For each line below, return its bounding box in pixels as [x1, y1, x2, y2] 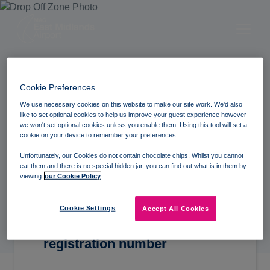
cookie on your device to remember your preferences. [20, 131, 178, 139]
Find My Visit [14, 111, 138, 137]
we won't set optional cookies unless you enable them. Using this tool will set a [20, 121, 248, 129]
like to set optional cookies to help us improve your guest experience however [20, 111, 247, 119]
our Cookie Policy [45, 172, 101, 180]
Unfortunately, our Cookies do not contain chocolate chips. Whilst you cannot [20, 152, 244, 160]
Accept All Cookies [142, 205, 209, 213]
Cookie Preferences [20, 83, 96, 93]
